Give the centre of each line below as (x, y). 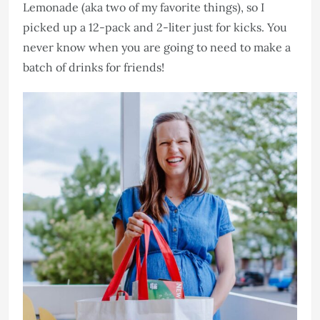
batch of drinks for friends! (94, 67)
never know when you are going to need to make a (157, 47)
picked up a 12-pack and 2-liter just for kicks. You (155, 27)
